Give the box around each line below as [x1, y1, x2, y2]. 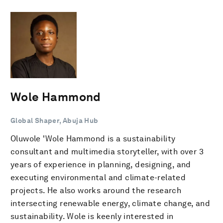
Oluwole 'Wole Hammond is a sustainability [10, 133, 176, 143]
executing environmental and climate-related [10, 172, 186, 182]
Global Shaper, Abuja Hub [10, 116, 99, 124]
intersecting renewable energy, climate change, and [10, 198, 210, 208]
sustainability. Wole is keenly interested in [10, 211, 174, 221]
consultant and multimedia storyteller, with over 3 [10, 146, 204, 156]
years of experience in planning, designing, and [10, 159, 191, 169]
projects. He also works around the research [10, 185, 182, 195]
